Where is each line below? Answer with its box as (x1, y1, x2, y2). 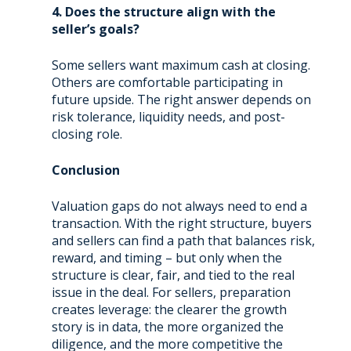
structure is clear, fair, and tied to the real (51, 266, 295, 284)
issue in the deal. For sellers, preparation (51, 283, 291, 301)
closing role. (51, 125, 122, 143)
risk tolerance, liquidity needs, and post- (51, 107, 285, 125)
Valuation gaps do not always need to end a (51, 197, 307, 215)
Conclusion (51, 161, 120, 179)
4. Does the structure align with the (51, 2, 276, 20)
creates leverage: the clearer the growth (51, 300, 287, 318)
